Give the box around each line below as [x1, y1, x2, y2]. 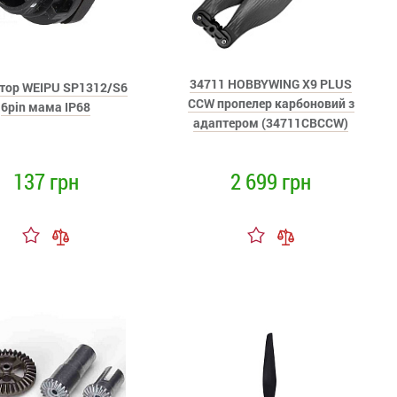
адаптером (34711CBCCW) [193, 114, 349, 131]
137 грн [12, 167, 79, 196]
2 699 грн [230, 167, 312, 196]
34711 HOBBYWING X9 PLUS [190, 75, 353, 92]
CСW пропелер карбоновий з [187, 95, 354, 112]
